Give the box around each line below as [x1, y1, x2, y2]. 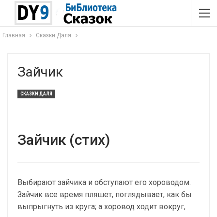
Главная [2, 32, 25, 39]
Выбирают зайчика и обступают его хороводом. [17, 178, 191, 187]
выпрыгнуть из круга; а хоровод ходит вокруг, [17, 202, 186, 211]
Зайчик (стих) [17, 131, 110, 148]
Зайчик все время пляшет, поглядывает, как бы [17, 190, 192, 199]
